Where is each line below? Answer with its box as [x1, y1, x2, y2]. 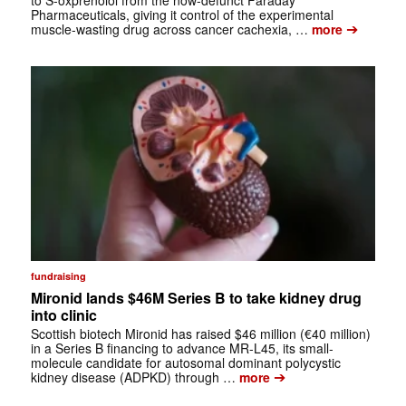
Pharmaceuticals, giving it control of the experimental [30, 5, 333, 24]
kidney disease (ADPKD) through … [30, 367, 236, 386]
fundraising [30, 268, 86, 283]
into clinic [30, 304, 97, 325]
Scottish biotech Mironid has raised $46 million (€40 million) [30, 324, 371, 343]
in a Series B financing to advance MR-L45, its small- [30, 338, 333, 357]
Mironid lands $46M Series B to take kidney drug [30, 286, 362, 308]
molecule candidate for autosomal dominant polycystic [30, 353, 341, 372]
